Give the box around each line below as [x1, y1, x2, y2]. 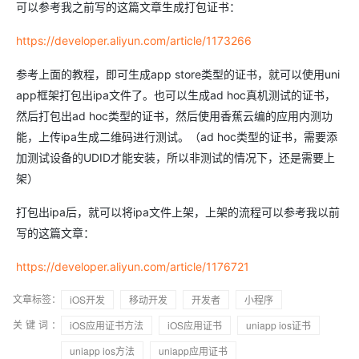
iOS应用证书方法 [70, 318, 143, 332]
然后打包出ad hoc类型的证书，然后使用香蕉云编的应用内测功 [16, 109, 333, 123]
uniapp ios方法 [70, 344, 135, 357]
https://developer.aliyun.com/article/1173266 [16, 34, 252, 47]
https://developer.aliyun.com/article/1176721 [16, 260, 249, 273]
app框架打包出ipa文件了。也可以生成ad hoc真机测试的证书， [16, 88, 336, 102]
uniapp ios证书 [246, 318, 311, 332]
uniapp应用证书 [159, 344, 228, 357]
